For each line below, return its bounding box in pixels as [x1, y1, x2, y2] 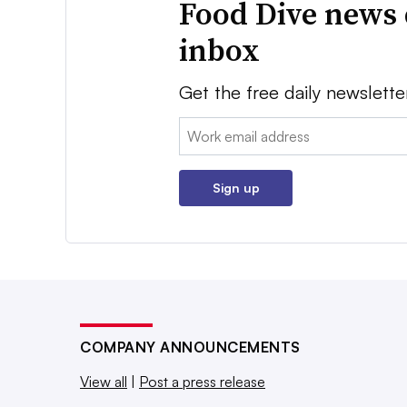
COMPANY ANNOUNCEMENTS [80, 337, 301, 356]
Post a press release [139, 372, 265, 391]
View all [80, 372, 127, 391]
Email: [179, 118, 217, 137]
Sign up [212, 179, 260, 195]
